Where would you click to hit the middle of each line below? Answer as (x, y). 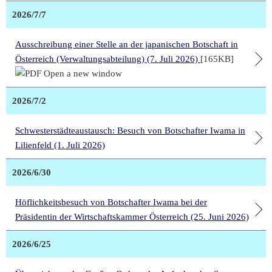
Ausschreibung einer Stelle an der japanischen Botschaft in (127, 45)
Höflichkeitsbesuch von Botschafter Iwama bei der (111, 202)
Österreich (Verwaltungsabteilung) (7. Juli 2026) (108, 59)
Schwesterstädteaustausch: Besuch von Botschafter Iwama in (130, 131)
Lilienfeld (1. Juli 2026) (60, 145)
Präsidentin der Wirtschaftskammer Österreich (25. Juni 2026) (132, 217)
